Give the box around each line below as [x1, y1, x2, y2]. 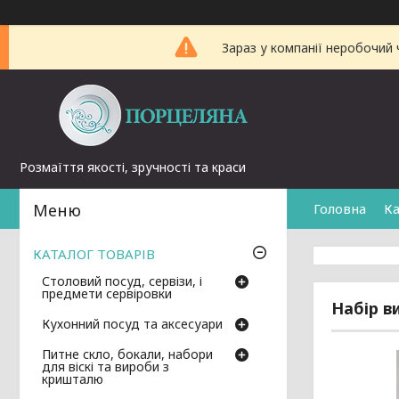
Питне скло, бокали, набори [42, 346, 213, 363]
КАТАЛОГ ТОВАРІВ [33, 245, 155, 264]
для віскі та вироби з [42, 358, 169, 376]
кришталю [42, 370, 103, 388]
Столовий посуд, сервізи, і [42, 273, 202, 290]
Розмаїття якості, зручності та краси [20, 159, 246, 175]
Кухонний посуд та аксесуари [42, 315, 223, 333]
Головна [313, 199, 366, 217]
